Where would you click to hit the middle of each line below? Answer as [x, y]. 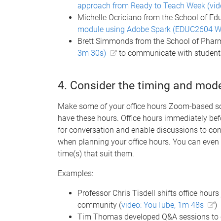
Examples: [75, 173]
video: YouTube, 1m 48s [163, 205]
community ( [99, 205]
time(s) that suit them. [96, 153]
